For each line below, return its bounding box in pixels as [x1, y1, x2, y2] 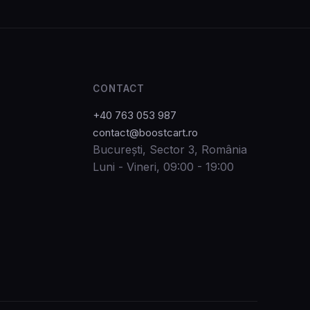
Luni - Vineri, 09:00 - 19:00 [92, 160, 234, 174]
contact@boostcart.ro [92, 126, 198, 140]
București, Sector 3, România [92, 143, 247, 157]
